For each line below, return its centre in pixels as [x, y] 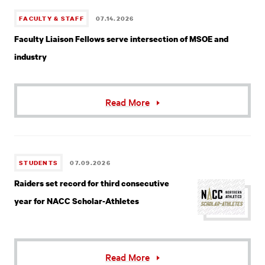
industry [31, 56]
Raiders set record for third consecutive [92, 183]
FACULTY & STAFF [51, 18]
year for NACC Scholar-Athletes [77, 201]
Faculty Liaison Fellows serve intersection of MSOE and [122, 38]
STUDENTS [39, 162]
